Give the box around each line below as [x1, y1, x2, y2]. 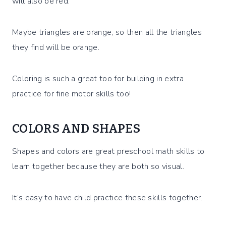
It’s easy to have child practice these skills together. [12, 192, 203, 204]
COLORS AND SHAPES [12, 122, 141, 136]
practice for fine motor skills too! [12, 88, 131, 100]
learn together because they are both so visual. [12, 161, 185, 173]
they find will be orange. [12, 42, 100, 53]
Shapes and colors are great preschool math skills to [12, 146, 205, 157]
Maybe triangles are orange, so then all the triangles [12, 27, 202, 38]
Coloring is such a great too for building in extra [12, 73, 184, 85]
